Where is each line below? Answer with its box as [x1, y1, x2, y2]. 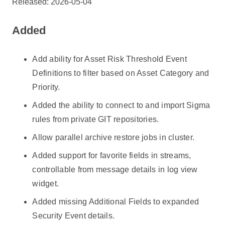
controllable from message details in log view [32, 165, 198, 174]
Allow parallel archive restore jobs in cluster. [32, 133, 195, 142]
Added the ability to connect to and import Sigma [32, 100, 210, 109]
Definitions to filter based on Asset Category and [32, 68, 209, 77]
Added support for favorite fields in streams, [32, 151, 191, 160]
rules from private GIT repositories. [32, 115, 159, 124]
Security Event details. [32, 211, 115, 220]
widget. [32, 179, 59, 188]
